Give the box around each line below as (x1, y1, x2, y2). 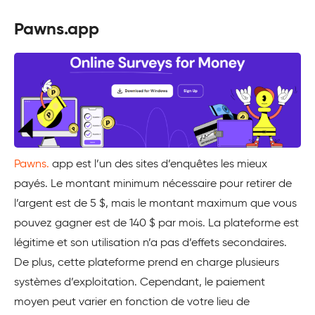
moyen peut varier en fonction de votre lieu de (14, 297, 250, 309)
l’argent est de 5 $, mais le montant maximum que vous (14, 198, 297, 210)
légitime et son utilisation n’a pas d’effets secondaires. (14, 238, 287, 250)
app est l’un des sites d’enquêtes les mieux (49, 159, 267, 171)
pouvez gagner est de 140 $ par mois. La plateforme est (14, 218, 299, 230)
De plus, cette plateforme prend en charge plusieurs (14, 257, 279, 269)
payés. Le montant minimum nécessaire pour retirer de (14, 179, 292, 191)
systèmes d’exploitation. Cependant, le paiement (14, 277, 265, 289)
